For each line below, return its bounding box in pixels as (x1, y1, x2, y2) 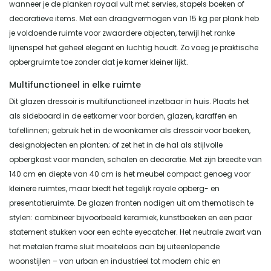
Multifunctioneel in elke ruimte (9, 78, 141, 91)
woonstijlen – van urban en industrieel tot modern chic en (9, 255, 221, 266)
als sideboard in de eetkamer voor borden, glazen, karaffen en (9, 110, 237, 121)
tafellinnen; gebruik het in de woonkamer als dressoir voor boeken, (9, 125, 250, 135)
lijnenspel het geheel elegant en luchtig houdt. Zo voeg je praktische (9, 42, 258, 53)
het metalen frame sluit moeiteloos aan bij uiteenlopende (9, 241, 220, 252)
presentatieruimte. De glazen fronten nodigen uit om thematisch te (9, 197, 253, 208)
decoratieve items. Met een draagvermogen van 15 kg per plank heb (9, 13, 259, 24)
